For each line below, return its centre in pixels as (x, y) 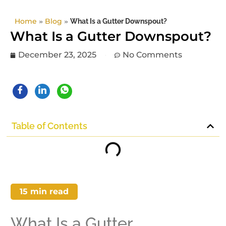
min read (48, 192)
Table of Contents (49, 126)
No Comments (152, 55)
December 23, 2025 (57, 55)
